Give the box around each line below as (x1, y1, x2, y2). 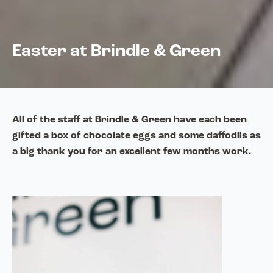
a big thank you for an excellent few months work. (12, 147, 253, 157)
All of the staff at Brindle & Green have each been (12, 115, 247, 125)
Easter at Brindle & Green (12, 43, 221, 60)
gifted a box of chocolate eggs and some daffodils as (12, 131, 261, 141)
